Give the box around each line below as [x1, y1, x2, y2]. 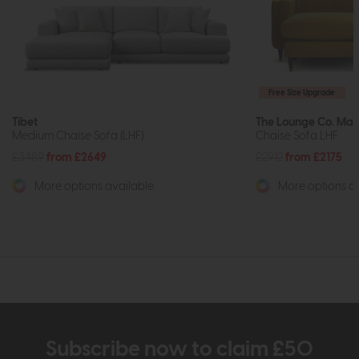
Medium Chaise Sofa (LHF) [12, 130, 143, 143]
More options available [32, 180, 154, 192]
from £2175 [285, 151, 342, 163]
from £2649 [46, 151, 107, 163]
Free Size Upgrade [268, 88, 336, 97]
